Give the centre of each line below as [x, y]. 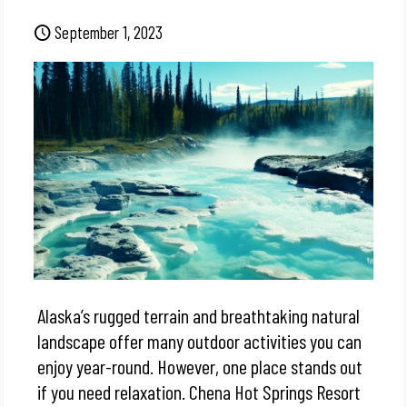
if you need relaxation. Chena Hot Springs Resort [199, 391]
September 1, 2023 [109, 32]
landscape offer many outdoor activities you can [200, 340]
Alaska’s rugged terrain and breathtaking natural [199, 315]
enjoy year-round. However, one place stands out [200, 366]
